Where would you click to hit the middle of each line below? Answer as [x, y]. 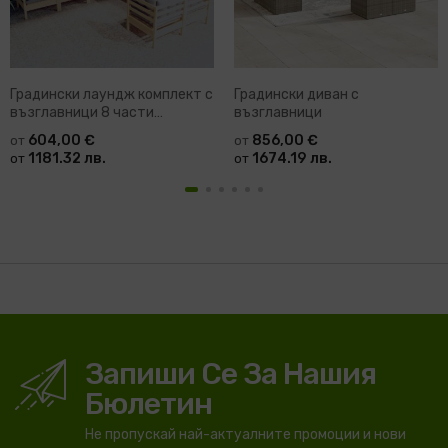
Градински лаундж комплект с [111, 94]
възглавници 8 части [82, 112]
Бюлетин [148, 404]
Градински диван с [296, 94]
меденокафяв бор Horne [89, 130]
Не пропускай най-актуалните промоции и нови [245, 434]
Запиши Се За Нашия [230, 374]
